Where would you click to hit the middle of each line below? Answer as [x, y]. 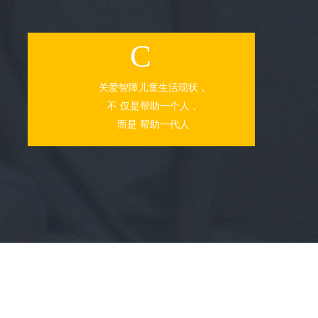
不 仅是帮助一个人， [153, 106]
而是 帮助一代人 [153, 125]
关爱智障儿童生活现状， [153, 88]
